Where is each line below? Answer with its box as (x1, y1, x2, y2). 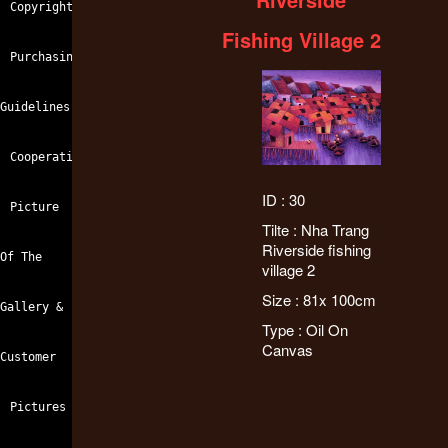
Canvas (261, 338, 313, 360)
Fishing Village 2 (221, 25, 381, 54)
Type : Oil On (261, 318, 348, 340)
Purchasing (10, 50, 80, 64)
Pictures (10, 400, 66, 414)
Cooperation (10, 150, 87, 164)
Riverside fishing (261, 238, 371, 260)
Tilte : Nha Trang (261, 218, 369, 240)
